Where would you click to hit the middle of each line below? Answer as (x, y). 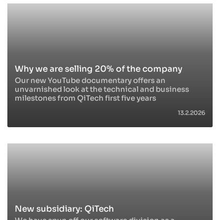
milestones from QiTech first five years (85, 98)
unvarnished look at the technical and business (102, 89)
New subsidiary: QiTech (64, 209)
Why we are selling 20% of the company (98, 69)
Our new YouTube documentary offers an (90, 80)
